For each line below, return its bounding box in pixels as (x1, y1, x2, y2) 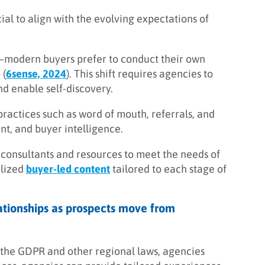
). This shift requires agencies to (66, 67, 213, 80)
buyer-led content (26, 163, 110, 175)
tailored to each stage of (110, 163, 227, 175)
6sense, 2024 (6, 67, 66, 80)
